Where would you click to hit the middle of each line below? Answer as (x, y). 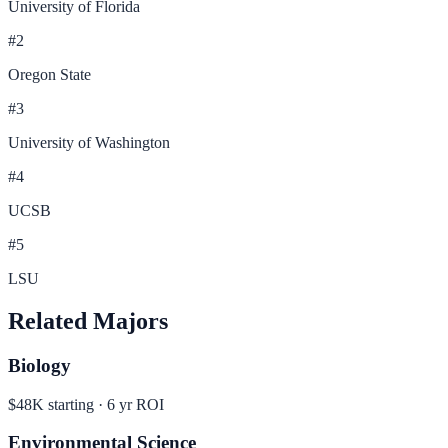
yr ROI (139, 404)
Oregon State (49, 75)
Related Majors (88, 321)
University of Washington (89, 143)
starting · (75, 404)
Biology (39, 365)
